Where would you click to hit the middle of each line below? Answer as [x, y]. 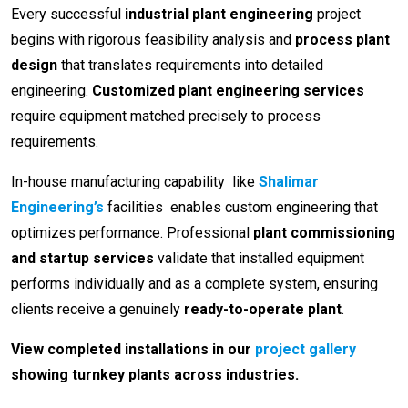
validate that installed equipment [259, 259]
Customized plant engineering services [228, 91]
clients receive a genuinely [97, 310]
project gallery [306, 350]
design [34, 66]
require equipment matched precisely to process [166, 117]
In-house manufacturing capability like [133, 182]
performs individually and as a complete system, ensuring [194, 284]
